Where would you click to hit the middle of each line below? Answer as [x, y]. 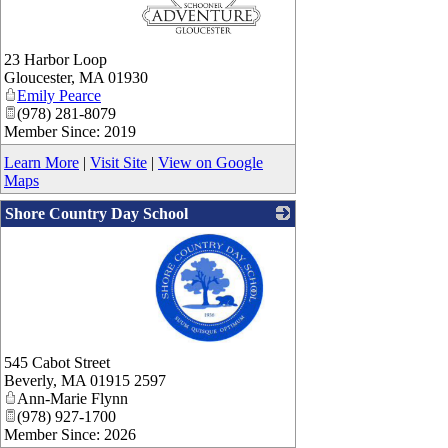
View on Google [210, 163]
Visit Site [118, 163]
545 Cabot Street [57, 363]
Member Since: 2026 [70, 435]
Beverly [28, 381]
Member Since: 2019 [70, 132]
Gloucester [37, 78]
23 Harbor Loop [55, 60]
